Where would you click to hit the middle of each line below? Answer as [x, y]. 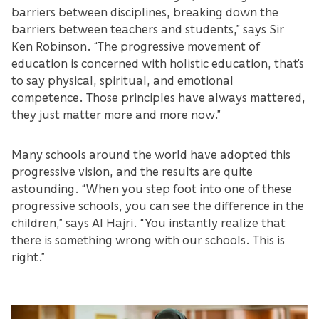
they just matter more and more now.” [116, 114]
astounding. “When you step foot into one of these [152, 188]
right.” [28, 257]
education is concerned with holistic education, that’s [158, 63]
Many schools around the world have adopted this [151, 154]
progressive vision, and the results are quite [132, 171]
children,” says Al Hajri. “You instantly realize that [148, 223]
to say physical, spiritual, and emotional [122, 80]
